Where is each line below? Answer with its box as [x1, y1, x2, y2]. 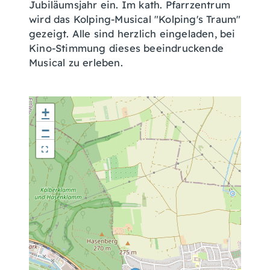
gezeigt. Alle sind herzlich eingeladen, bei [29, 28, 236, 40]
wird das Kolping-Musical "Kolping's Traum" [29, 13, 241, 25]
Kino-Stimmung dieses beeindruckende [29, 42, 224, 54]
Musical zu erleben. [29, 57, 123, 69]
